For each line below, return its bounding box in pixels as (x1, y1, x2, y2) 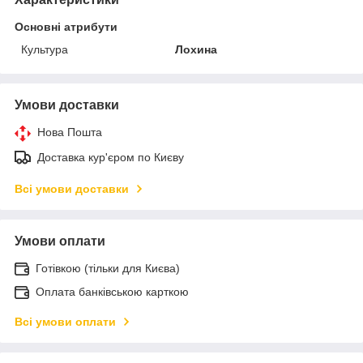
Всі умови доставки (15, 182, 129, 196)
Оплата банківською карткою (36, 285, 189, 299)
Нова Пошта (37, 126, 102, 139)
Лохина (175, 43, 218, 57)
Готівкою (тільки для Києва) (36, 262, 180, 275)
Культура (21, 43, 68, 57)
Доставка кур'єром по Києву (37, 151, 184, 164)
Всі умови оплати (15, 315, 116, 329)
